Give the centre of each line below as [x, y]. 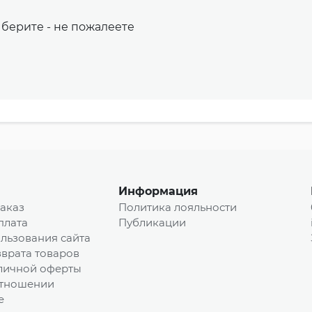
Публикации [153, 223]
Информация [158, 192]
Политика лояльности [178, 208]
